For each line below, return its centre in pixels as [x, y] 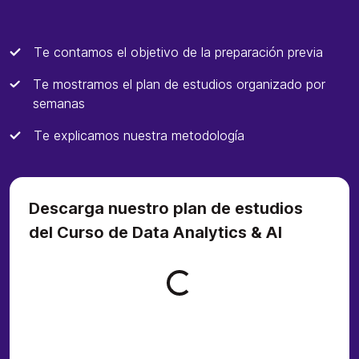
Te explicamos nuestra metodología [139, 135]
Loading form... [213, 282]
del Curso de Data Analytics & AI [155, 232]
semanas [58, 103]
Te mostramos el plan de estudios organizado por [179, 84]
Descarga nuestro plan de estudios [166, 208]
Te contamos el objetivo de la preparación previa [178, 52]
